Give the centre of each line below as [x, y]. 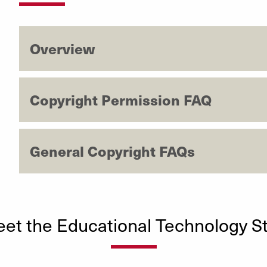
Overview [62, 49]
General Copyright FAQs [112, 151]
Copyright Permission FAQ [120, 100]
